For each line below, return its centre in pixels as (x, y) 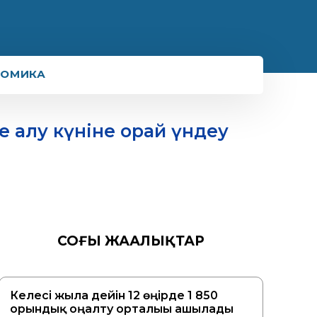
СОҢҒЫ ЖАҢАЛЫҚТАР (131, 241)
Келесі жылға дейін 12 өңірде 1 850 (114, 295)
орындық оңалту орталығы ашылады (122, 309)
